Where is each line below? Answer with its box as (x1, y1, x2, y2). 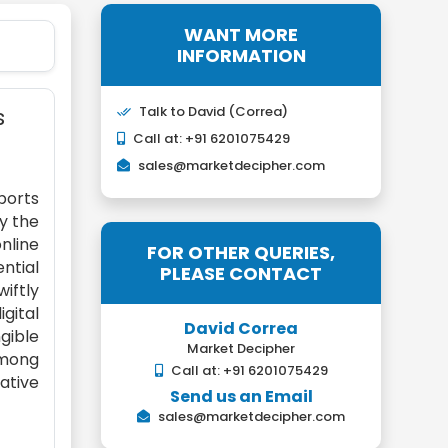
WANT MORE (184, 22, 298, 47)
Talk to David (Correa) (139, 102, 288, 121)
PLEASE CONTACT (160, 261, 322, 286)
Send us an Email (169, 385, 313, 408)
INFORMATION (176, 43, 306, 68)
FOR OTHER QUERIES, (147, 240, 335, 265)
